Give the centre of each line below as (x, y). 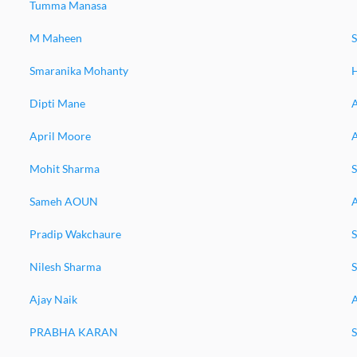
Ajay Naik (53, 299)
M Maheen (55, 38)
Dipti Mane (57, 103)
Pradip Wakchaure (75, 234)
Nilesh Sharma (65, 267)
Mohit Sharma (64, 169)
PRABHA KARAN (73, 332)
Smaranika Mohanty (78, 71)
